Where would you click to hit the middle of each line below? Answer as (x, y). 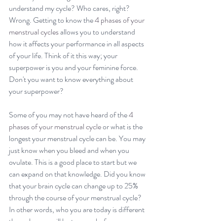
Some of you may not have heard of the (69, 115)
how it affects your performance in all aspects (77, 44)
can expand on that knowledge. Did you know (78, 174)
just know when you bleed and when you (70, 150)
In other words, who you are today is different (77, 210)
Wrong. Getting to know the (52, 20)
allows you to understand (98, 32)
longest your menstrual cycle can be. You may (78, 139)
